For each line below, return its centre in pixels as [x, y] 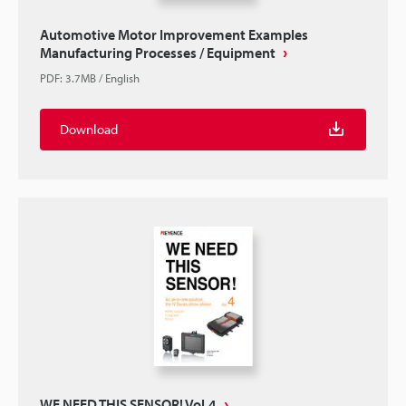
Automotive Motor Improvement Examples [174, 34]
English [122, 78]
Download [89, 129]
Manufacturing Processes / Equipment [158, 53]
